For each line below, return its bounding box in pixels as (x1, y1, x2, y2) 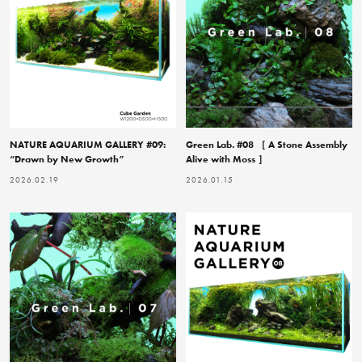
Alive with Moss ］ (186, 152, 267, 166)
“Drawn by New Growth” (10, 152, 124, 166)
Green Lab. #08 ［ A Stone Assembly (186, 137, 347, 151)
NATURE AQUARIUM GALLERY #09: (10, 137, 166, 151)
